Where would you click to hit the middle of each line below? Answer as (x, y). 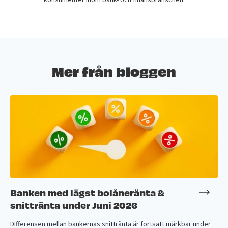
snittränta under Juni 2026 (74, 205)
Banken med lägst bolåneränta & (87, 192)
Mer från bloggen (114, 70)
